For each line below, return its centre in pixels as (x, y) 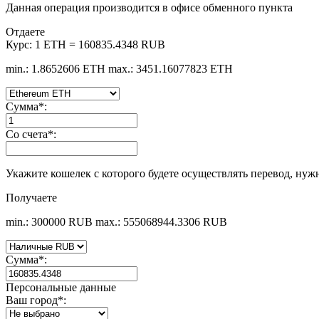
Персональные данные (61, 287)
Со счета (27, 134)
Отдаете (25, 31)
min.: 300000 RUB (49, 221)
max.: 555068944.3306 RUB (161, 221)
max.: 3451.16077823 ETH (171, 68)
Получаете (31, 197)
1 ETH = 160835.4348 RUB (100, 44)
